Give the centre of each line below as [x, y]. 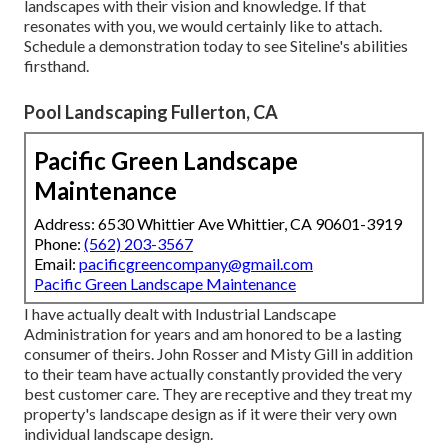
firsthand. [56, 66]
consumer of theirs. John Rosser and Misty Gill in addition [218, 354]
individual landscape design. [118, 434]
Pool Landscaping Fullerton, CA [151, 112]
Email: [56, 264]
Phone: [59, 244]
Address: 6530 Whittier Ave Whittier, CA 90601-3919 [218, 224]
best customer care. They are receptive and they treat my [218, 394]
